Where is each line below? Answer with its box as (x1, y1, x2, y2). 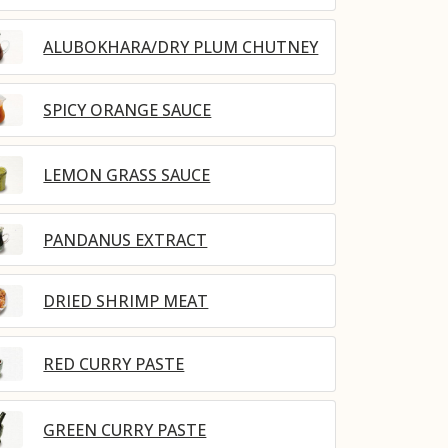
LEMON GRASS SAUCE (43, 164, 211, 187)
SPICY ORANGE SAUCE (43, 98, 212, 121)
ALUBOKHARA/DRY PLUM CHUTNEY (43, 36, 319, 59)
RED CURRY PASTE (43, 353, 185, 375)
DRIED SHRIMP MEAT (43, 290, 209, 313)
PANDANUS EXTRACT (43, 228, 208, 251)
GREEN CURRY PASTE (43, 418, 207, 441)
